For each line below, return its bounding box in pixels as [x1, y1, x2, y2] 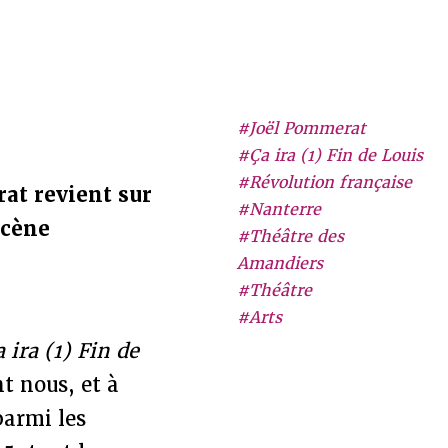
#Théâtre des [236, 226, 344, 247]
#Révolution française [236, 172, 412, 193]
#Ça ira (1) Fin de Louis [236, 145, 423, 166]
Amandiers [236, 253, 323, 274]
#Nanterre [236, 199, 321, 220]
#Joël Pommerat [236, 118, 366, 139]
